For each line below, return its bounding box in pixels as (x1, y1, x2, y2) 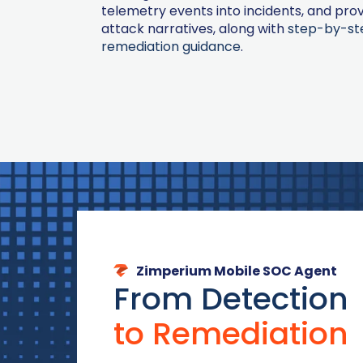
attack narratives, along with (100, 19, 288, 39)
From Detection (113, 276, 348, 320)
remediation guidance (100, 37, 241, 57)
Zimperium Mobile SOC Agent (135, 261, 337, 280)
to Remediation (113, 311, 348, 355)
